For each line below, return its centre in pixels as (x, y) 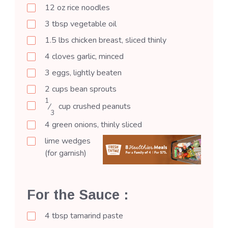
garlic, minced (99, 57)
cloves (63, 57)
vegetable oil (92, 24)
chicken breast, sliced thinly (118, 40)
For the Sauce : (78, 195)
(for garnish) (66, 153)
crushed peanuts (101, 107)
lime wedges (68, 141)
